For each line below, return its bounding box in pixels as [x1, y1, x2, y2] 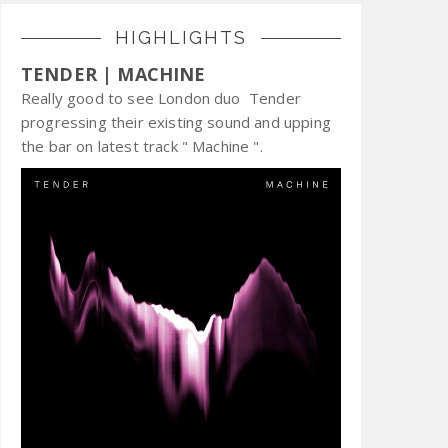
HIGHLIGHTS [115, 27, 247, 48]
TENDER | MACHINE [21, 62, 206, 86]
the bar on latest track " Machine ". [21, 136, 263, 156]
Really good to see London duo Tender [21, 88, 306, 108]
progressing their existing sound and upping [21, 112, 331, 132]
